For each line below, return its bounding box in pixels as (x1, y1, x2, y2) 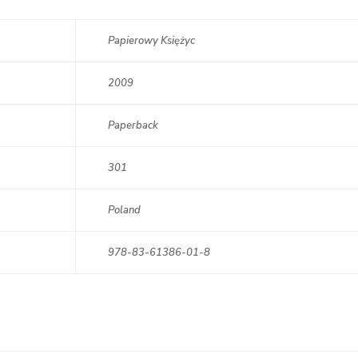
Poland (108, 203, 141, 217)
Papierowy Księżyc (108, 34, 195, 48)
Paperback (108, 118, 158, 133)
